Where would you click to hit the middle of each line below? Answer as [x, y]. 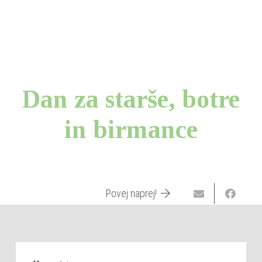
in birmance [131, 130]
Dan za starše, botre [131, 99]
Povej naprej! [132, 194]
